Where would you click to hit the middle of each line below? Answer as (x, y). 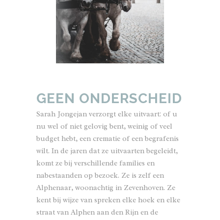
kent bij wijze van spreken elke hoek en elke (108, 200)
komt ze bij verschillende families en (96, 163)
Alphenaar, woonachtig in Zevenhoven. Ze (106, 188)
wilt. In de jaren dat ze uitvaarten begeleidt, (107, 151)
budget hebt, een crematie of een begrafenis (108, 139)
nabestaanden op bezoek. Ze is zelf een (100, 176)
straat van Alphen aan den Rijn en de (97, 212)
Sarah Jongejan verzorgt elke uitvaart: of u (107, 114)
